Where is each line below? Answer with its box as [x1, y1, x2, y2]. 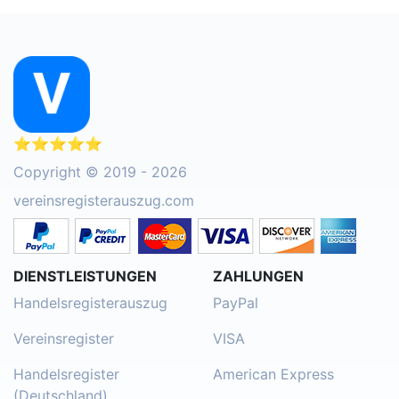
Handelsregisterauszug [13, 293, 167, 312]
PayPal [213, 293, 258, 312]
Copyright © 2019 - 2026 [13, 162, 187, 181]
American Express [213, 364, 334, 383]
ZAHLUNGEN [213, 266, 304, 285]
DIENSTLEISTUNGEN [13, 266, 157, 285]
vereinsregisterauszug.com [13, 191, 194, 209]
